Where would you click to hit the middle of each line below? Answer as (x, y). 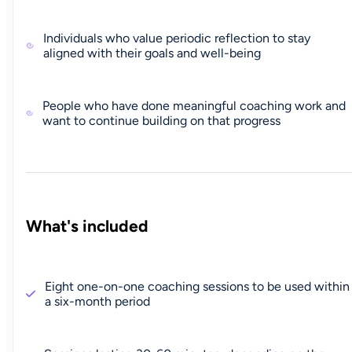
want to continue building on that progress (162, 121)
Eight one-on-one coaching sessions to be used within (197, 287)
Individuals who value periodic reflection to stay (177, 38)
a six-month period (97, 302)
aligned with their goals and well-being (152, 53)
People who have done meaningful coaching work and (194, 106)
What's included (87, 226)
